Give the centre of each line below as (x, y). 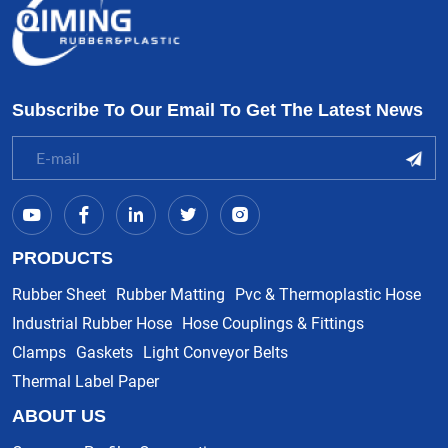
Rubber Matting (170, 293)
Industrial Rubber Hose (92, 322)
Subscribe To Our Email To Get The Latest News (217, 109)
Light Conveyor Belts (215, 351)
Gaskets (104, 351)
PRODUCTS (62, 257)
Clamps (39, 351)
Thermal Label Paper (85, 380)
